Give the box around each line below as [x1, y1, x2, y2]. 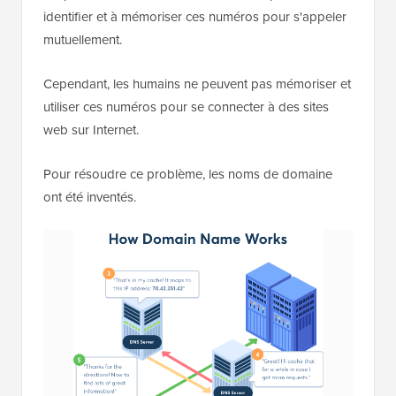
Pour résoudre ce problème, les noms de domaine [43, 164, 332, 183]
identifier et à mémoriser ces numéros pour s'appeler [43, 6, 346, 26]
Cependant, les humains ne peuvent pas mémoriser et [43, 73, 351, 93]
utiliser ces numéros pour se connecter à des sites [43, 96, 329, 116]
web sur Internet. [43, 119, 139, 139]
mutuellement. [43, 29, 122, 49]
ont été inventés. [43, 187, 136, 206]
